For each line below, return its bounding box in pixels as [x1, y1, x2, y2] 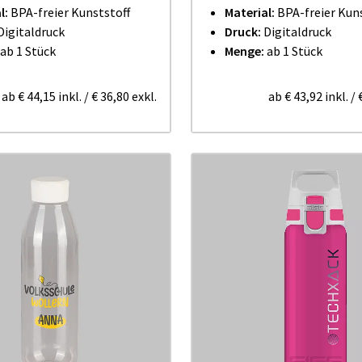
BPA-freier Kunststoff [11, 4, 130, 20]
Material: [225, 4, 277, 20]
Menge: [225, 43, 267, 59]
